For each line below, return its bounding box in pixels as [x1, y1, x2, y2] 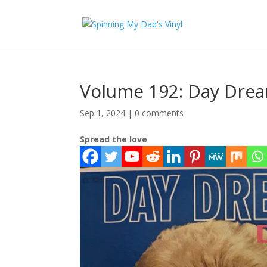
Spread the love [80, 133, 148, 145]
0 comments [135, 107, 184, 119]
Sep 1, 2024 [80, 107, 126, 119]
